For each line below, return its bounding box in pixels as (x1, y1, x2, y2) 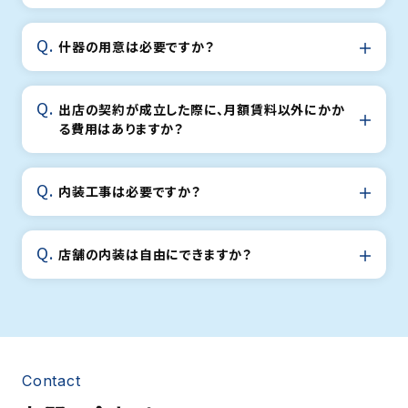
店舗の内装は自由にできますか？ (58, 245, 253, 264)
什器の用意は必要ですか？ (58, 37, 215, 56)
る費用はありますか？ (58, 119, 184, 138)
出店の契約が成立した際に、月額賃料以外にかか (58, 100, 345, 119)
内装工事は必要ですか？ (58, 182, 201, 201)
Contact (22, 372, 81, 391)
